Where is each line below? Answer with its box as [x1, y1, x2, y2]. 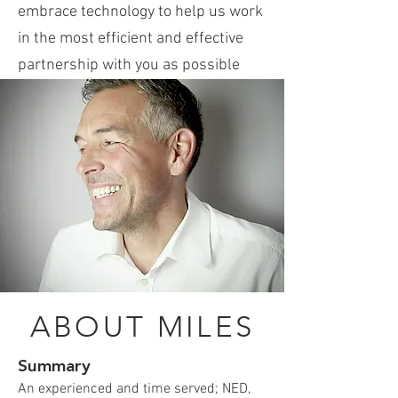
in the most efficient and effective [18, 29, 243, 48]
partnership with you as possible [18, 56, 240, 75]
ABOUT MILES [29, 310, 255, 344]
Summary [18, 359, 91, 376]
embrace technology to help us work [18, 3, 263, 21]
